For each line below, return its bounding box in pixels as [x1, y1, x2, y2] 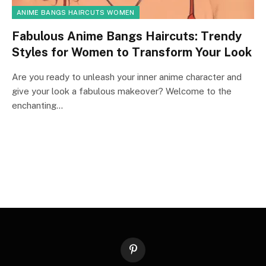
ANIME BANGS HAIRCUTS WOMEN [17, 8, 135, 16]
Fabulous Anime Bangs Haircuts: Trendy [12, 28, 242, 43]
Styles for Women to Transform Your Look [12, 45, 252, 59]
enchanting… [12, 100, 63, 110]
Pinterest [132, 250, 166, 259]
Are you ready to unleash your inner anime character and [12, 71, 242, 82]
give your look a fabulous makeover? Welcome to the [12, 85, 232, 96]
